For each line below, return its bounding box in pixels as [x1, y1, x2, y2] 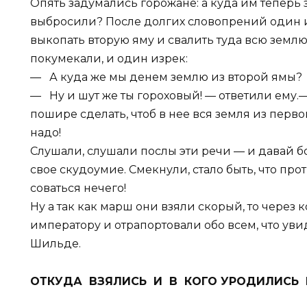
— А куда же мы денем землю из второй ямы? [30, 71, 302, 84]
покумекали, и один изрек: [30, 52, 188, 66]
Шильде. [30, 237, 81, 251]
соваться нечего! [30, 182, 126, 195]
